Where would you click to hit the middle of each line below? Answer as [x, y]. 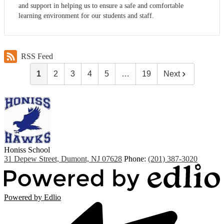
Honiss [15, 149]
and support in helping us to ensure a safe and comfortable [101, 5]
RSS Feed [37, 56]
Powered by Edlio [32, 197]
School [39, 149]
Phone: [136, 158]
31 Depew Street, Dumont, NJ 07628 [63, 158]
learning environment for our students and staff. [86, 15]
